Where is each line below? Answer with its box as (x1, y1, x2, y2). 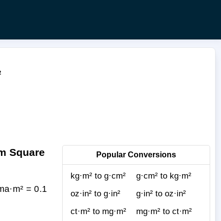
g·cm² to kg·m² (136, 171, 191, 181)
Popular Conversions (96, 150, 176, 159)
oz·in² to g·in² (71, 188, 120, 198)
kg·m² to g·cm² (71, 171, 126, 181)
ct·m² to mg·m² (71, 206, 126, 216)
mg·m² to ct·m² (136, 206, 192, 216)
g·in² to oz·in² (136, 188, 186, 198)
